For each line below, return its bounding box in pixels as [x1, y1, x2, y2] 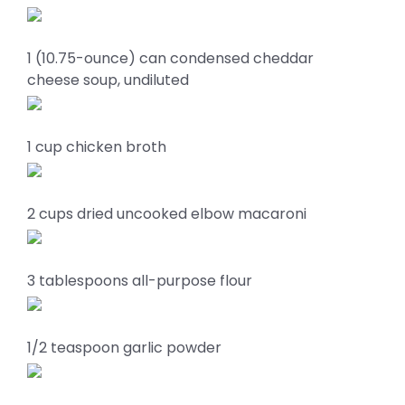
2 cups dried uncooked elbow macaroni [27, 203, 306, 224]
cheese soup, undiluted [27, 70, 189, 90]
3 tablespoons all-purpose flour [27, 270, 252, 291]
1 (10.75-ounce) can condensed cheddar [27, 48, 314, 69]
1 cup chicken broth [27, 137, 166, 157]
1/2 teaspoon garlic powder [27, 337, 221, 358]
